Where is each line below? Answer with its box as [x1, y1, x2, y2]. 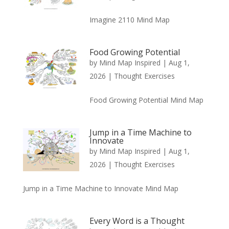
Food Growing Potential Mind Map [89, 95, 203, 105]
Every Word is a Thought [89, 215, 185, 226]
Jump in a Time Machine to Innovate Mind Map [22, 183, 178, 193]
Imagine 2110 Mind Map [89, 14, 170, 25]
